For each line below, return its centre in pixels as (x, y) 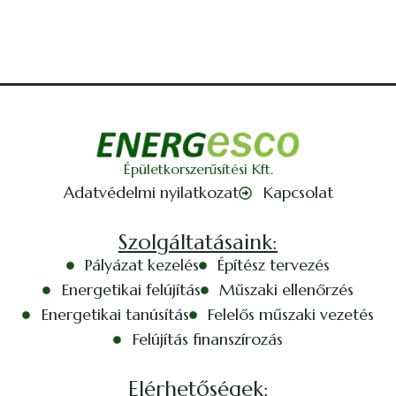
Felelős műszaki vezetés (290, 315)
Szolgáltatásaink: (198, 243)
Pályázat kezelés (142, 265)
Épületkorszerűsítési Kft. (198, 169)
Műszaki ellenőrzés (286, 290)
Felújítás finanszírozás (207, 339)
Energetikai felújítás (131, 290)
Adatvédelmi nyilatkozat (151, 193)
